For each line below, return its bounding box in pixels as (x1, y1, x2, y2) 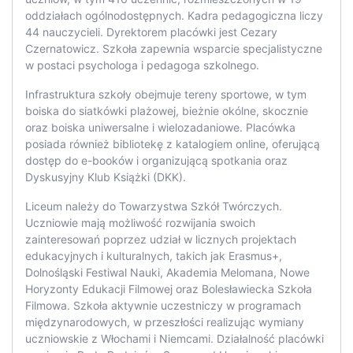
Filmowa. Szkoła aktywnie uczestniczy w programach (25, 299, 301, 313)
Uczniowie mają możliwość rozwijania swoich (25, 216, 255, 230)
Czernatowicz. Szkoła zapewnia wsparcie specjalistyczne (25, 42, 322, 56)
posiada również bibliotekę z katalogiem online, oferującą (25, 137, 320, 151)
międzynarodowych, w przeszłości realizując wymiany (25, 315, 304, 329)
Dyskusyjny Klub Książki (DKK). (25, 170, 186, 184)
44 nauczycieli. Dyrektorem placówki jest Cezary (25, 25, 277, 39)
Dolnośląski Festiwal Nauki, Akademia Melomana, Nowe (25, 266, 310, 280)
